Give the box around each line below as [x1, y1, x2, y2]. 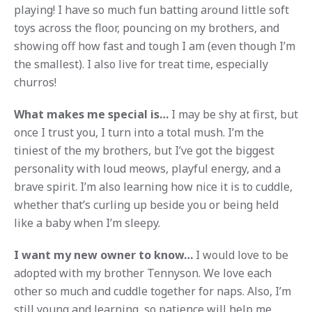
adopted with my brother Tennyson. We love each [13, 265, 272, 281]
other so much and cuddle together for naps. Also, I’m [13, 283, 291, 299]
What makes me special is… [13, 106, 169, 122]
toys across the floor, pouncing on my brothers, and [13, 19, 279, 36]
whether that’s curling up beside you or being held [13, 196, 279, 212]
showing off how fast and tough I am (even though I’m [13, 38, 295, 54]
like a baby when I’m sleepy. [13, 214, 160, 231]
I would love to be [192, 247, 288, 263]
